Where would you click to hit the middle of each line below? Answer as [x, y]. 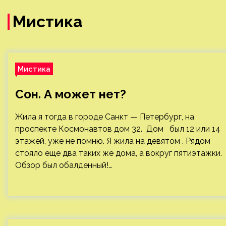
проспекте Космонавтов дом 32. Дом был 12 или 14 [118, 129]
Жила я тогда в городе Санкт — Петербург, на [105, 117]
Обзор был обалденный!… [64, 165]
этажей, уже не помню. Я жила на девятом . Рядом [113, 141]
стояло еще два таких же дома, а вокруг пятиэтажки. [119, 153]
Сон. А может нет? [71, 94]
